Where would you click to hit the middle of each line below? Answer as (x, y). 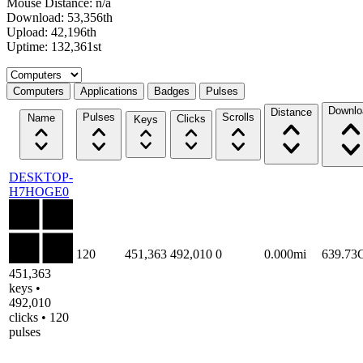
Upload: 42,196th (51, 32)
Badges (172, 91)
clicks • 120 (39, 317)
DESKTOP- (41, 177)
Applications (109, 91)
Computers (38, 91)
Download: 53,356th (60, 17)
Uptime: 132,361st (54, 46)
